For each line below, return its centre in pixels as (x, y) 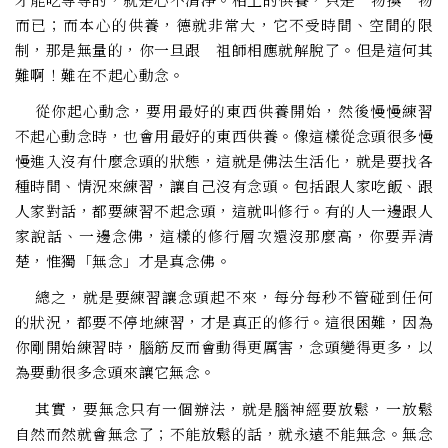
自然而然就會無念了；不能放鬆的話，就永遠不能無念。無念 (224, 433)
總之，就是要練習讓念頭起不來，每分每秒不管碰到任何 (224, 297)
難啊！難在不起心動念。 (100, 75)
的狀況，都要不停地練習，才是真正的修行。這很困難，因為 (224, 322)
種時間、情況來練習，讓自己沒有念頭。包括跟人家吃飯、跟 (224, 186)
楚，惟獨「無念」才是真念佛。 (123, 261)
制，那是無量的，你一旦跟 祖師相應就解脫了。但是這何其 (224, 50)
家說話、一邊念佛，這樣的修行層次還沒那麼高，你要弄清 (224, 236)
